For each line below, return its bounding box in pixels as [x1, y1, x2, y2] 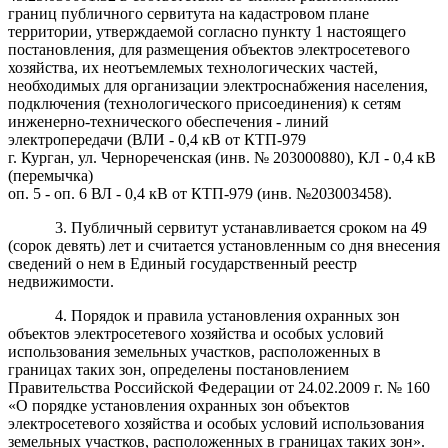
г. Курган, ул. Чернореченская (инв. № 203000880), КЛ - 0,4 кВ [8, 148, 436, 166]
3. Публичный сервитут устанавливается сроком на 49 [54, 218, 427, 236]
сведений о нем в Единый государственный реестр [8, 254, 357, 272]
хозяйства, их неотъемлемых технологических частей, [8, 58, 378, 76]
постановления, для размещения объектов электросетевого [8, 40, 410, 58]
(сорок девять [8, 236, 100, 254]
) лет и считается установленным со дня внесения [100, 236, 440, 254]
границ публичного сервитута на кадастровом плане [8, 4, 369, 22]
